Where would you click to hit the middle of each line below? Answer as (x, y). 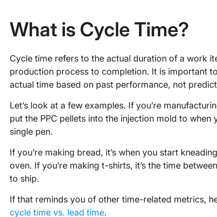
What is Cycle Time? (99, 29)
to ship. (24, 178)
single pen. (31, 132)
